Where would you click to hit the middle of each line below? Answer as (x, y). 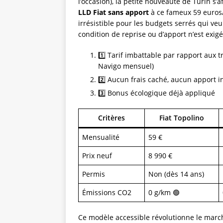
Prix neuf (97, 155)
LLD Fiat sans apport (113, 12)
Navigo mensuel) (126, 66)
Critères (111, 117)
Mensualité (101, 137)
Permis (94, 174)
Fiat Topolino (182, 117)
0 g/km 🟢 (164, 192)
